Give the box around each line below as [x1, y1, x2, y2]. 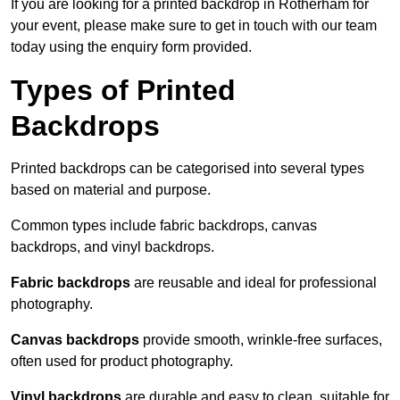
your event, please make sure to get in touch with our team [11, 18, 377, 34]
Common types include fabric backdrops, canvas [11, 218, 317, 234]
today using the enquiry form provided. [11, 39, 252, 55]
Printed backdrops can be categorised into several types [11, 161, 364, 177]
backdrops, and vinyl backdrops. [11, 239, 214, 255]
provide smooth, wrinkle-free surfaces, [139, 332, 382, 348]
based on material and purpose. [11, 182, 211, 198]
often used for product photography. [11, 354, 233, 370]
